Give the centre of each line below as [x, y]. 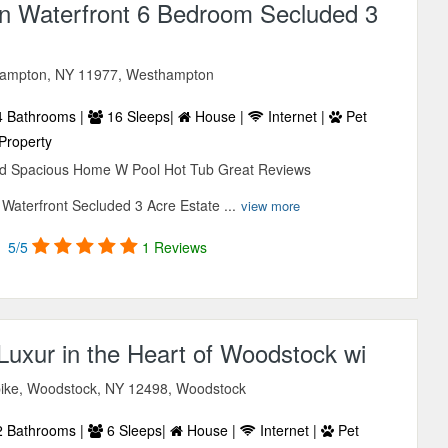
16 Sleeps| [141, 116]
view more [271, 206]
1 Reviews [175, 247]
